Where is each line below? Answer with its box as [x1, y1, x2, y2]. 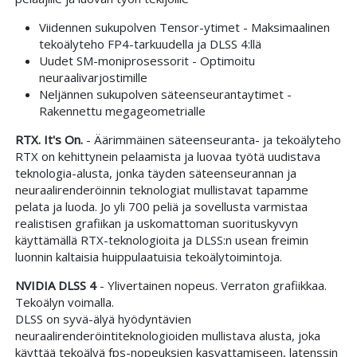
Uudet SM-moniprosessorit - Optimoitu [38, 52, 255, 69]
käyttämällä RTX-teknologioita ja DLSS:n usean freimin [14, 231, 308, 248]
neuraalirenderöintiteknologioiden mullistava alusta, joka [14, 327, 320, 343]
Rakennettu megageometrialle [38, 102, 206, 119]
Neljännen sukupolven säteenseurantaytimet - [38, 85, 292, 102]
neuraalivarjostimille [38, 69, 147, 85]
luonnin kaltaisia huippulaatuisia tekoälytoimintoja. [14, 248, 282, 265]
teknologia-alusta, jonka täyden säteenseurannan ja [14, 164, 296, 181]
